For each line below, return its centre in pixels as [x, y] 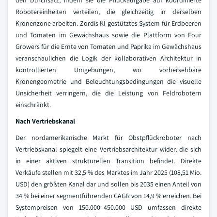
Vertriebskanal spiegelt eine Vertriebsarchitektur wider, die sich [108, 149]
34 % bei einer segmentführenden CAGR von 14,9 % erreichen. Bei [108, 196]
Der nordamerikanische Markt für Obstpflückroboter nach [108, 138]
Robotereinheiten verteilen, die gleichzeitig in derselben [108, 12]
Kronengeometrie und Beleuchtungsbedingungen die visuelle [108, 81]
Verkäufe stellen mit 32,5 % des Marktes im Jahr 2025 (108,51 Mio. [108, 172]
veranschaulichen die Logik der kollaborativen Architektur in [108, 58]
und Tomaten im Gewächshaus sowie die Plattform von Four [108, 35]
